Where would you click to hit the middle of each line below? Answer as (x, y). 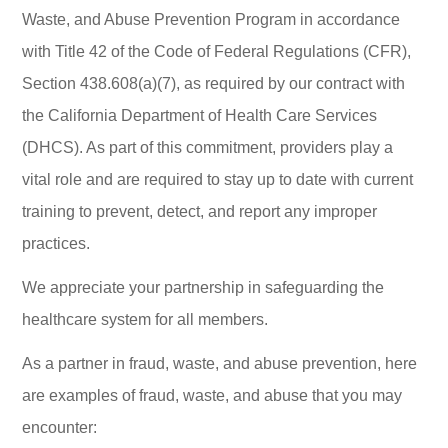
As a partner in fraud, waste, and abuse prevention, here (220, 363)
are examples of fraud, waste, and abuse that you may (212, 395)
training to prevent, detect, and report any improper (200, 211)
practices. (56, 243)
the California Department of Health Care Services (200, 115)
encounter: (60, 427)
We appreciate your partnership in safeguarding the (203, 287)
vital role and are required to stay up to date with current (218, 179)
